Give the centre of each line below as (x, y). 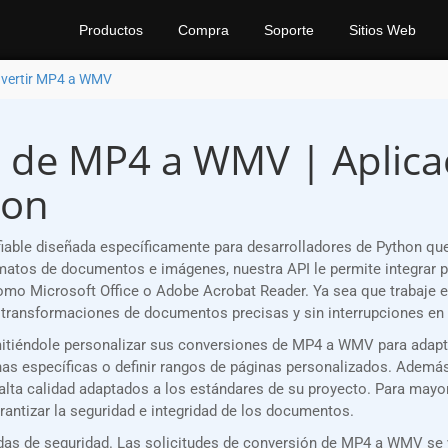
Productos (111, 30)
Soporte (289, 30)
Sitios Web (382, 30)
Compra (203, 30)
